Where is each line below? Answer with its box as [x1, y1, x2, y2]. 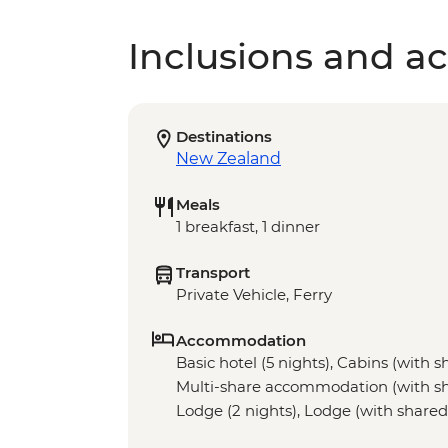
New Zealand [176, 149, 281, 169]
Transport [176, 263, 250, 283]
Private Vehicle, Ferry [176, 285, 332, 305]
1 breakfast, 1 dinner [176, 217, 320, 237]
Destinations [176, 127, 272, 147]
